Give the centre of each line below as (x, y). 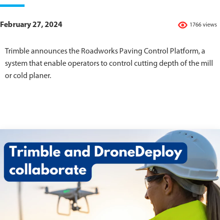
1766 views (203, 25)
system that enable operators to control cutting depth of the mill (109, 64)
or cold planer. (28, 76)
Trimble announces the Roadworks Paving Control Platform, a (105, 51)
